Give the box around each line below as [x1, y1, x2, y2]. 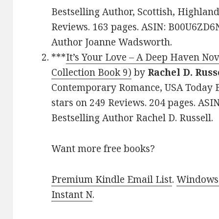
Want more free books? [51, 142, 155, 155]
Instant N [51, 188, 93, 201]
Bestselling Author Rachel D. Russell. [51, 111, 214, 125]
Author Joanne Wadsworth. [51, 36, 173, 49]
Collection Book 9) [51, 66, 132, 79]
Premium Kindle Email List [51, 173, 173, 186]
